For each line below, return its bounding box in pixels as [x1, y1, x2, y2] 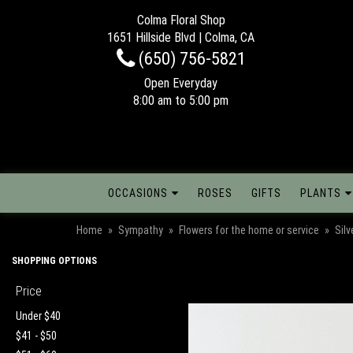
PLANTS [300, 186, 341, 199]
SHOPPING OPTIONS [12, 255, 97, 266]
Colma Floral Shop [136, 13, 225, 28]
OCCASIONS [108, 186, 168, 199]
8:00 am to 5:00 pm [133, 93, 229, 108]
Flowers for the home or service [179, 223, 319, 236]
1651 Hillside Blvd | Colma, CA [107, 30, 255, 45]
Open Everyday [144, 76, 217, 91]
